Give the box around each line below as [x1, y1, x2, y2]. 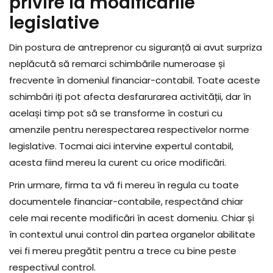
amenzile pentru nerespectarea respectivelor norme [9, 123, 249, 136]
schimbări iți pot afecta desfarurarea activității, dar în [9, 90, 251, 104]
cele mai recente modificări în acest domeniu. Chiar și [9, 211, 254, 225]
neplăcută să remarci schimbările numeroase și [9, 57, 225, 71]
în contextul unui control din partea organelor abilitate [9, 228, 255, 241]
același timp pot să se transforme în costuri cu [9, 107, 222, 120]
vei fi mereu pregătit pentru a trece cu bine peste [9, 244, 236, 258]
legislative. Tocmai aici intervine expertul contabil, [9, 140, 233, 153]
